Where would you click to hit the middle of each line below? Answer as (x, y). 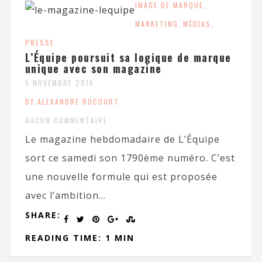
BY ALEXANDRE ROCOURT (72, 101)
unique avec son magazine (93, 68)
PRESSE (39, 42)
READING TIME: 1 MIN (80, 237)
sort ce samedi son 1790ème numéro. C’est (130, 158)
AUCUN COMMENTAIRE (66, 120)
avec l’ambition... (65, 195)
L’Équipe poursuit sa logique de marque (128, 57)
